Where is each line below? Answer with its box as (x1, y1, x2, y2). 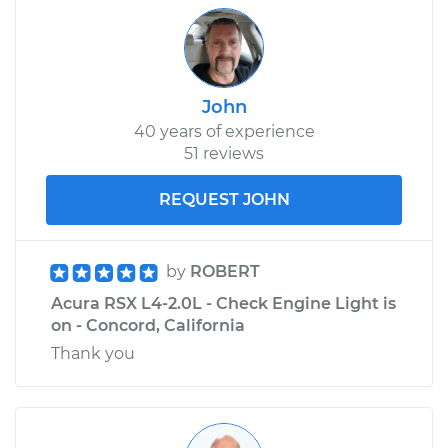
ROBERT (190, 261, 260, 281)
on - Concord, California (51, 315, 245, 335)
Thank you (51, 343, 135, 363)
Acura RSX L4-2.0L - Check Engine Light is (51, 293, 396, 313)
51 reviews (184, 143, 264, 163)
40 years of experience (133, 121, 315, 141)
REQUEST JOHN (158, 189, 290, 209)
